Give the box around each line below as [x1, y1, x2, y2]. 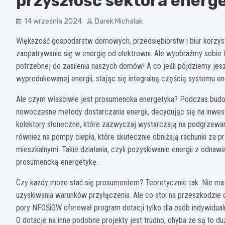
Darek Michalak [95, 17, 143, 26]
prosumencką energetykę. [16, 157, 98, 167]
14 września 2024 [24, 17, 82, 26]
